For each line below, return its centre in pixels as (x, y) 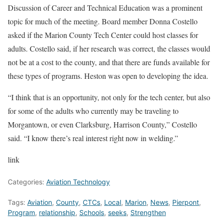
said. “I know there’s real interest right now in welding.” (93, 138)
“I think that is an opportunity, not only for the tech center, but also (109, 97)
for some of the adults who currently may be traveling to (93, 111)
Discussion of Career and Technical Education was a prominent (105, 8)
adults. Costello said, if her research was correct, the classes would (109, 48)
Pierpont (186, 202)
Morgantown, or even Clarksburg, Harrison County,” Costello (102, 124)
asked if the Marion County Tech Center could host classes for (103, 35)
